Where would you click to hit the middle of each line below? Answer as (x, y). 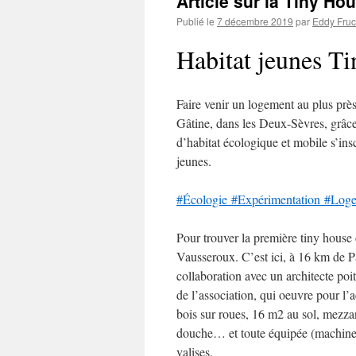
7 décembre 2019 (255, 21)
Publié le (195, 21)
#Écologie (204, 199)
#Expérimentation (278, 199)
